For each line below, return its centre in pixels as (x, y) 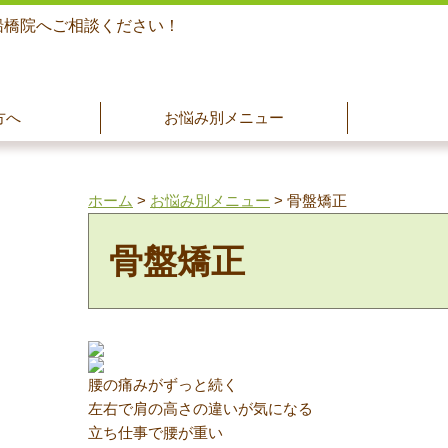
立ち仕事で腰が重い (155, 432)
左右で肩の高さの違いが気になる (200, 408)
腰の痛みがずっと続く (163, 384)
